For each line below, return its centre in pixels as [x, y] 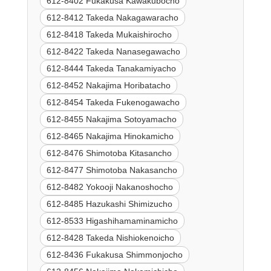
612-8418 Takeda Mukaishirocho [109, 35]
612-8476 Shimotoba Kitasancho [109, 153]
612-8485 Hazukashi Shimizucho [109, 204]
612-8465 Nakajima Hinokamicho [110, 136]
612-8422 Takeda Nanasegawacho [113, 52]
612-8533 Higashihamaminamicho [112, 221]
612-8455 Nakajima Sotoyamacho [111, 119]
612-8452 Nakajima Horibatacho [108, 86]
